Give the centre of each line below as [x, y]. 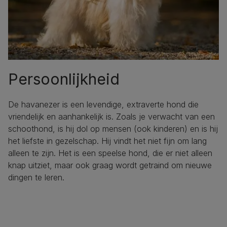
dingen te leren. [36, 177]
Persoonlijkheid [64, 79]
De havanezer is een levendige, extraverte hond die [103, 104]
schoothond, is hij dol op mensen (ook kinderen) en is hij [113, 128]
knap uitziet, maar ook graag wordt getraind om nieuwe [110, 165]
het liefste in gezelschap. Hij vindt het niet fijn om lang [107, 141]
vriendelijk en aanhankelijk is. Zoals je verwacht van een [111, 116]
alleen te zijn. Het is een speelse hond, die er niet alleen [110, 153]
